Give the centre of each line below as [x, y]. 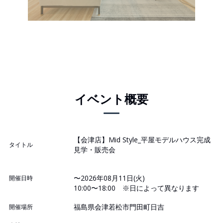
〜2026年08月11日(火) [109, 178]
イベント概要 [111, 99]
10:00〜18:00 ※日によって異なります [136, 188]
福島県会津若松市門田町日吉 [119, 207]
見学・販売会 [95, 150]
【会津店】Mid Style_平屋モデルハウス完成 [142, 140]
